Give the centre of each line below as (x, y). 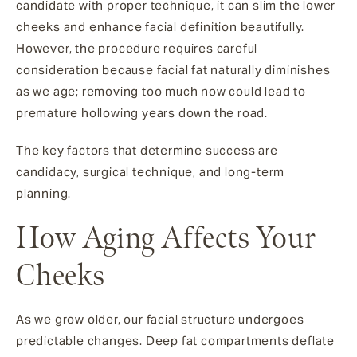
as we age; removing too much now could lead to (161, 91)
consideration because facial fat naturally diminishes (173, 69)
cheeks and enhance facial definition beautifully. (161, 26)
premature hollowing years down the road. (142, 112)
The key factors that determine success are (147, 150)
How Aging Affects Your (166, 238)
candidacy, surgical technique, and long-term (151, 171)
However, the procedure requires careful (137, 48)
